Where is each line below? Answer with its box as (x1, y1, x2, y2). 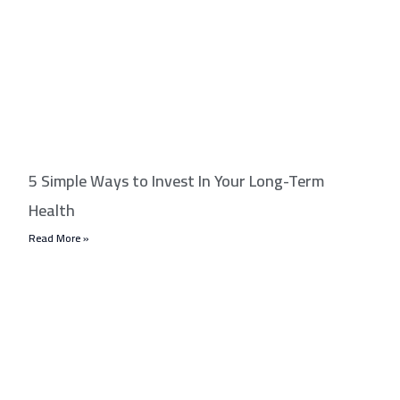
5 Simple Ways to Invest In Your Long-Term (29, 165, 325, 196)
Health (29, 195, 76, 225)
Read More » (29, 227, 90, 248)
